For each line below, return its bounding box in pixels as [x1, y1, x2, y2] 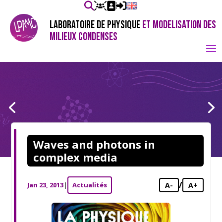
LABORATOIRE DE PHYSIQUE [50, 18, 142, 32]
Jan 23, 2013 [27, 180, 64, 189]
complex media [33, 150, 118, 165]
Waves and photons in [33, 137, 156, 152]
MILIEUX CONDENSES [50, 30, 117, 44]
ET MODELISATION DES [142, 18, 216, 32]
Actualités [72, 180, 108, 189]
